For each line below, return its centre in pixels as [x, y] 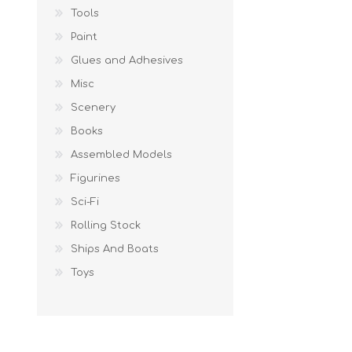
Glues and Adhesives [127, 60]
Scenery [93, 107]
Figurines [95, 178]
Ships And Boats [115, 249]
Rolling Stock [106, 225]
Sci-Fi [85, 202]
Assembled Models [121, 154]
